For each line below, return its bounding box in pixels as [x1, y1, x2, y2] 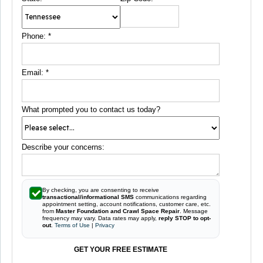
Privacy [95, 222, 114, 229]
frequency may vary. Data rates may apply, [42, 215, 159, 222]
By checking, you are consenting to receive [42, 187, 159, 194]
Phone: [22, 31, 48, 41]
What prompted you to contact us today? [22, 104, 160, 114]
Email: [22, 68, 46, 77]
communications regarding [134, 194, 207, 201]
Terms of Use [55, 222, 90, 229]
